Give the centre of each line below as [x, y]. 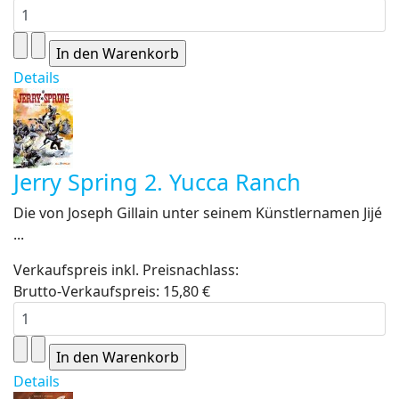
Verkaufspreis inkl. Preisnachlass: [126, 270]
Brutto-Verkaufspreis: [88, 291]
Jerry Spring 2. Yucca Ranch [157, 182]
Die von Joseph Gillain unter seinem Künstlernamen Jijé [198, 213]
